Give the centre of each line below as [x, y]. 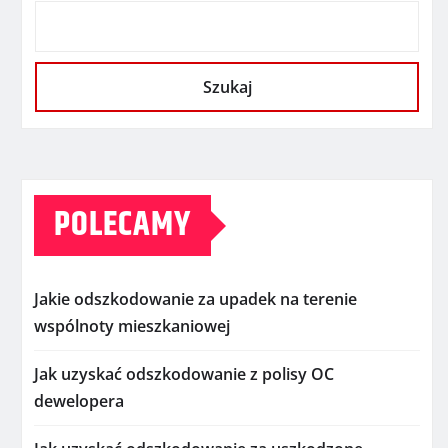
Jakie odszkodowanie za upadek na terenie [195, 299]
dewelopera [79, 401]
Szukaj [227, 87]
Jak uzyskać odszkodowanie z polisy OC [184, 374]
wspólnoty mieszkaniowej [132, 326]
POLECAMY [122, 225]
